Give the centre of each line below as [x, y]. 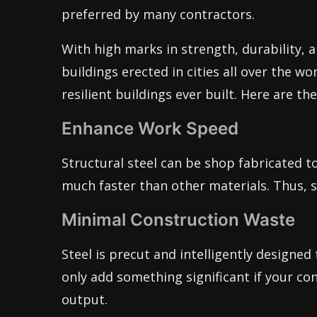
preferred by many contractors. [158, 14]
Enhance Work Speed [150, 128]
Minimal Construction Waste [178, 220]
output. [85, 299]
